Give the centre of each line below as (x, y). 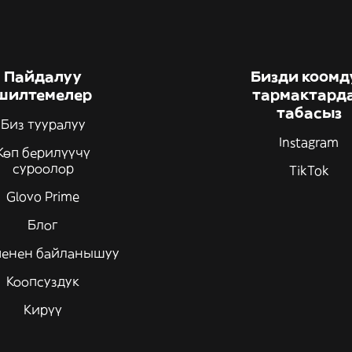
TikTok (309, 170)
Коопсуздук (43, 281)
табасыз (309, 113)
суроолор (43, 168)
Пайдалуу (43, 77)
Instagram (309, 142)
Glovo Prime (43, 196)
